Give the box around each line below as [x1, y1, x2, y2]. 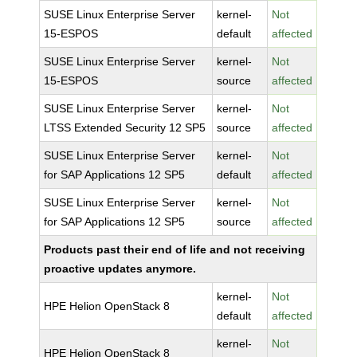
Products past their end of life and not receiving [44, 243, 306, 256]
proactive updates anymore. [44, 262, 197, 275]
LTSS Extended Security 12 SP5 [44, 121, 206, 134]
